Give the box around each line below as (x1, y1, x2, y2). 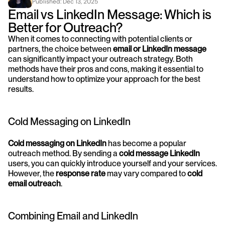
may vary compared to (105, 169, 187, 178)
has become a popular (106, 139, 186, 148)
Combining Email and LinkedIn (8, 210, 138, 222)
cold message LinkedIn (119, 149, 200, 158)
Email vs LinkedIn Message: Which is (8, 7, 211, 22)
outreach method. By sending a (8, 149, 119, 158)
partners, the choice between (8, 44, 113, 54)
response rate (56, 169, 105, 178)
